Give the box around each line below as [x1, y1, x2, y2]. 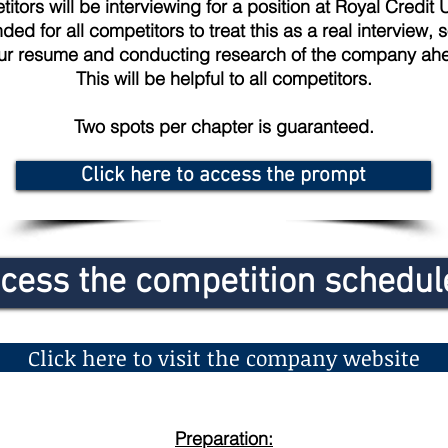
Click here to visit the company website [28, 343, 420, 372]
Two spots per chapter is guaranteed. [74, 115, 374, 138]
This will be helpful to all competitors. [76, 67, 372, 90]
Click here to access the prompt [81, 163, 366, 188]
